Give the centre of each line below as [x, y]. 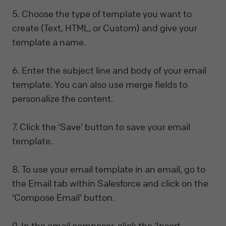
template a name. [49, 42]
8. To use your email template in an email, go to [109, 169]
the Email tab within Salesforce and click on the [110, 183]
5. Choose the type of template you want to [102, 14]
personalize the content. [63, 99]
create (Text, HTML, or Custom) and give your [105, 28]
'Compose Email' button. [63, 197]
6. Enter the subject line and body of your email [109, 70]
